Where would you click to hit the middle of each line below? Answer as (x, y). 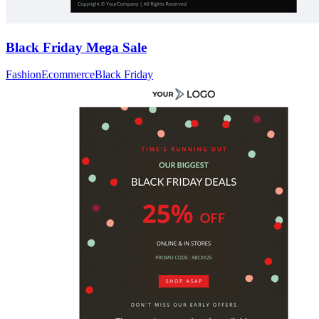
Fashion (23, 75)
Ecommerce (68, 75)
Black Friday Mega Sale (76, 47)
